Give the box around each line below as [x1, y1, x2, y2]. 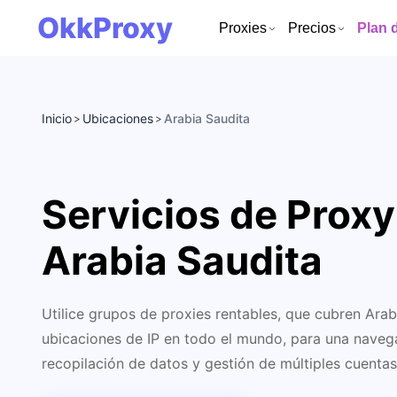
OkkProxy [37, 10, 173, 45]
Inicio [42, 111, 72, 126]
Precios [288, 19, 336, 35]
